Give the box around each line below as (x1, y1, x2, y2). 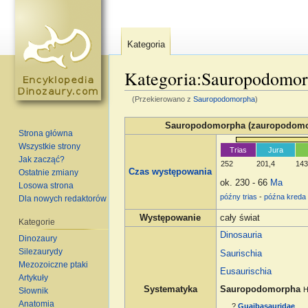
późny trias (220, 192, 258, 201)
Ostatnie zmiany (19, 167, 79, 177)
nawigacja (167, 103, 207, 113)
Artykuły (19, 272, 49, 283)
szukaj (212, 103, 239, 113)
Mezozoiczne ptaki (19, 259, 89, 269)
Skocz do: (124, 103, 168, 113)
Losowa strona (19, 180, 74, 190)
